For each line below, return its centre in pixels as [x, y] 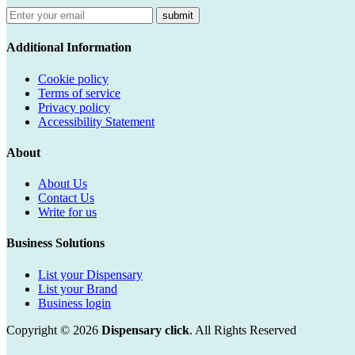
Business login [74, 303]
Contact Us [66, 198]
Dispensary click [145, 330]
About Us [63, 184]
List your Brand [78, 288]
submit [178, 15]
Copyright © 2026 [54, 330]
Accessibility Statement [96, 121]
